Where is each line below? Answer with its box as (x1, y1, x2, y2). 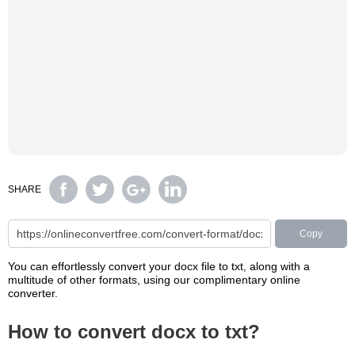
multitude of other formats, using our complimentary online (8, 273, 300, 286)
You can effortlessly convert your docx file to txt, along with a (8, 260, 310, 273)
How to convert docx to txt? (8, 321, 260, 342)
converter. (8, 287, 58, 300)
